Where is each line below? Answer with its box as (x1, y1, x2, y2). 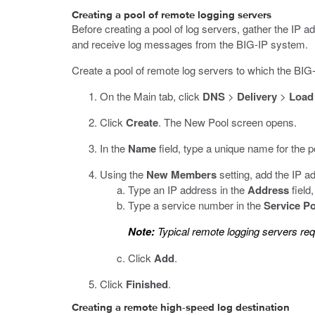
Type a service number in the (128, 198, 264, 212)
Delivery (237, 89, 277, 104)
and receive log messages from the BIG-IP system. (72, 37, 308, 51)
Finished (126, 276, 168, 292)
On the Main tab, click (100, 89, 202, 103)
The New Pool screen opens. (161, 115, 297, 129)
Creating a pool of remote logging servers (72, 10, 271, 20)
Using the (100, 167, 146, 181)
